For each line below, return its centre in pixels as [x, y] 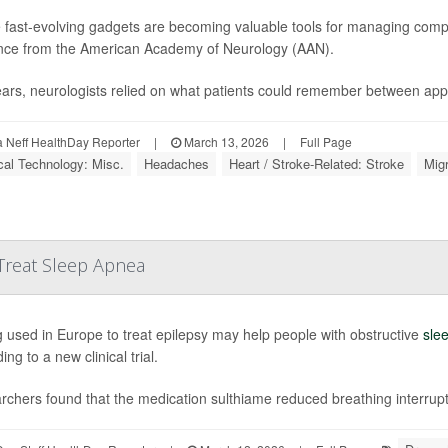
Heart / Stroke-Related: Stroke [316, 163]
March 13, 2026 [225, 141]
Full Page [326, 141]
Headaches [176, 163]
